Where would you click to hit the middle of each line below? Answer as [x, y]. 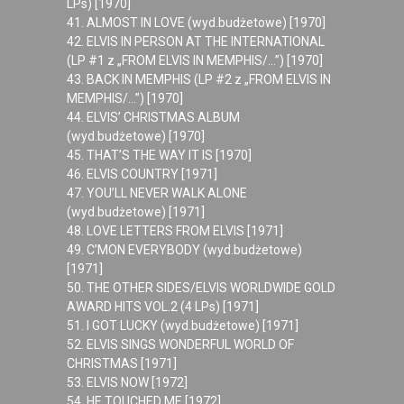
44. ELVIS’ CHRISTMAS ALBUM [153, 117]
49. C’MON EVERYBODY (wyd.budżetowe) [184, 250]
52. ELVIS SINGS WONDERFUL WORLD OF [180, 344]
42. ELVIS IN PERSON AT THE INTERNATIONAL [195, 41]
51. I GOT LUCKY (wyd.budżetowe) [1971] [182, 326]
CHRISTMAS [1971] [121, 363]
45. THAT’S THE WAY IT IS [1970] [159, 155]
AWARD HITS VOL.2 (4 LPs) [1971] [162, 307]
